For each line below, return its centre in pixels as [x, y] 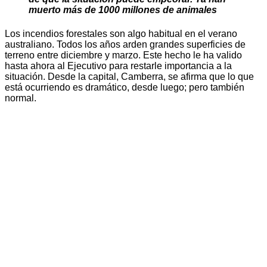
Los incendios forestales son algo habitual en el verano [121, 33]
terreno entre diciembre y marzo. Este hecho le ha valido [123, 55]
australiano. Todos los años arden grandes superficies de [125, 44]
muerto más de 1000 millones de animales [123, 10]
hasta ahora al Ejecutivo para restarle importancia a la [118, 66]
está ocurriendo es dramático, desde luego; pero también [125, 87]
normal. [21, 98]
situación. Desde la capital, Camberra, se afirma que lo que [129, 76]
